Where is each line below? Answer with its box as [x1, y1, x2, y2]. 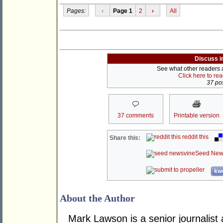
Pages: [66, 7, 86, 14]
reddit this [181, 133, 209, 141]
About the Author [60, 193, 135, 204]
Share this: [110, 134, 141, 142]
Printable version [173, 112, 220, 119]
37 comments [117, 112, 154, 119]
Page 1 [112, 7, 132, 14]
